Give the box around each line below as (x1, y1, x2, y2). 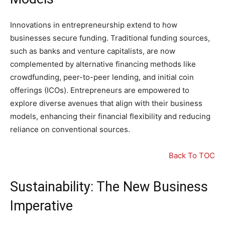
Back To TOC (169, 151, 215, 161)
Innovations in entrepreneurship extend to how (10, 20, 177, 30)
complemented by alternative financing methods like (10, 59, 196, 69)
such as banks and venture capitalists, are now (10, 46, 175, 56)
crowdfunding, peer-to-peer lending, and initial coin (10, 72, 194, 82)
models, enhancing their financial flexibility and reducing (10, 111, 210, 122)
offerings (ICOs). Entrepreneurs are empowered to (10, 85, 189, 95)
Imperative (10, 198, 73, 214)
